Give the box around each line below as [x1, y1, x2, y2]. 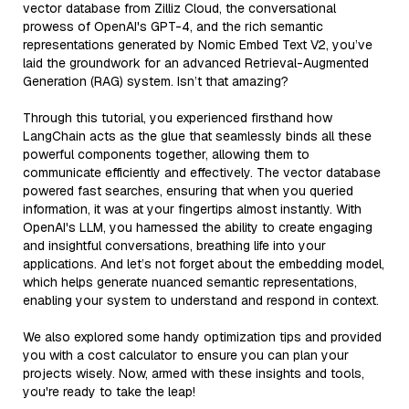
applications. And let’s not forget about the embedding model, [23, 255, 384, 272]
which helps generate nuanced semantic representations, [23, 273, 357, 290]
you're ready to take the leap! [23, 383, 195, 400]
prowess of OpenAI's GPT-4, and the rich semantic [23, 17, 323, 35]
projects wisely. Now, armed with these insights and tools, [23, 364, 364, 382]
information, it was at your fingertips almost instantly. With [23, 200, 362, 217]
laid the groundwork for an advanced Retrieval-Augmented [23, 54, 369, 71]
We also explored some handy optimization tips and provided [23, 328, 382, 345]
